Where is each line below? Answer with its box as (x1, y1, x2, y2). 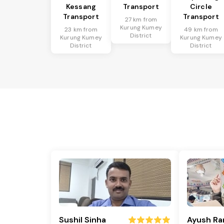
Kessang (65, 2, 96, 11)
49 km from (184, 25, 218, 34)
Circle (190, 2, 212, 11)
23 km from (64, 25, 97, 34)
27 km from (124, 15, 157, 24)
